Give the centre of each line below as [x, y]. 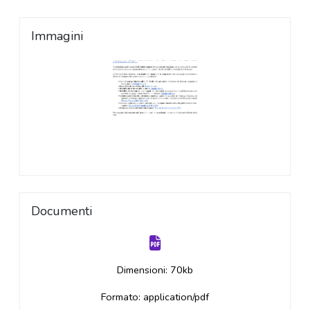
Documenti [62, 211]
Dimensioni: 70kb [155, 270]
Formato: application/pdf [155, 297]
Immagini [57, 36]
